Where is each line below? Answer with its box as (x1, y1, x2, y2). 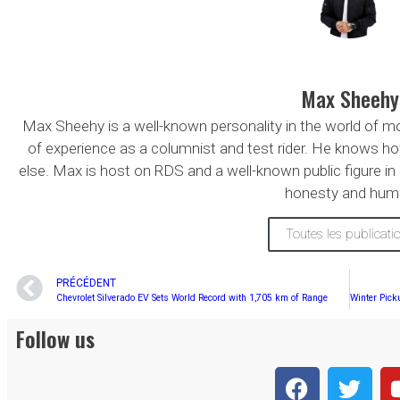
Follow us (16, 321, 95, 354)
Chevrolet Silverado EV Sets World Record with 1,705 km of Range (56, 291, 328, 304)
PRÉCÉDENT (56, 276, 116, 289)
